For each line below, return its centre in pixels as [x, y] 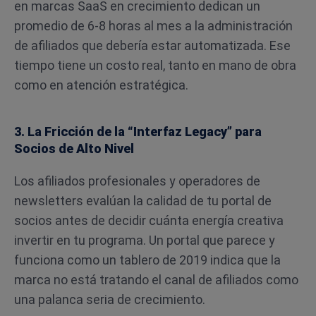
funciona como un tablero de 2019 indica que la [147, 260]
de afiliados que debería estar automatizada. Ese [152, 45]
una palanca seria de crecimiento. [110, 299]
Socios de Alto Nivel [74, 148]
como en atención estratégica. [101, 85]
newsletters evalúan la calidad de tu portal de [143, 201]
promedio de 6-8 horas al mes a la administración [153, 26]
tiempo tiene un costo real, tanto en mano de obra [155, 65]
